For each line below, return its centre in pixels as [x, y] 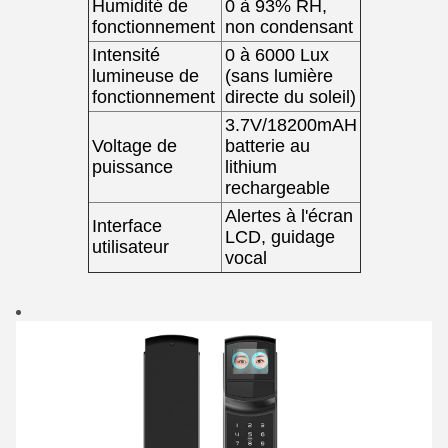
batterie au [267, 146]
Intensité [125, 55]
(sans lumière [278, 76]
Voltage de [134, 146]
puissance [132, 167]
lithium [250, 167]
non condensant [288, 27]
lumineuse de [145, 76]
